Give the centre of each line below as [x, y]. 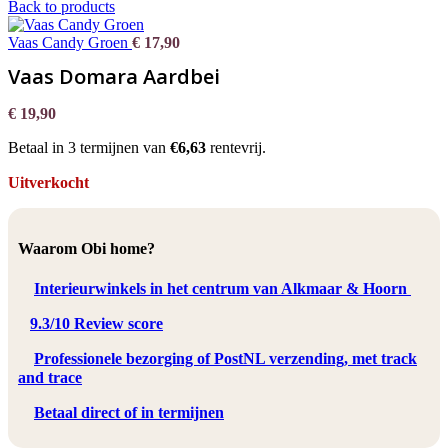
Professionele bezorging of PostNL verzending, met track [225, 358]
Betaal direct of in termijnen [129, 412]
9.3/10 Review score [96, 323]
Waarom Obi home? [86, 248]
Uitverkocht [48, 183]
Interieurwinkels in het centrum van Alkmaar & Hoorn [222, 288]
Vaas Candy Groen [70, 42]
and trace [50, 377]
